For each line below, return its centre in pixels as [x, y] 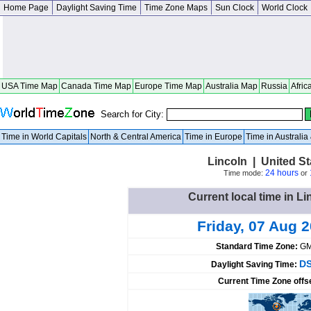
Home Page [26, 8]
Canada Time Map [96, 86]
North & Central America [136, 137]
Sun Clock [235, 8]
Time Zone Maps [176, 8]
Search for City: [134, 114]
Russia [274, 86]
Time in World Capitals [44, 137]
